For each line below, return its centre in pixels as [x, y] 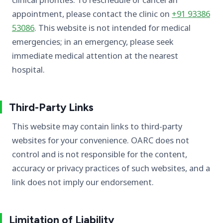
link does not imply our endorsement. [83, 182]
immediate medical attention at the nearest [95, 56]
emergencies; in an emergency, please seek [93, 42]
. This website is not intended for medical [112, 28]
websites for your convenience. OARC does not [101, 140]
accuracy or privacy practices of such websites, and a [111, 168]
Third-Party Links [51, 107]
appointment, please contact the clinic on [92, 14]
